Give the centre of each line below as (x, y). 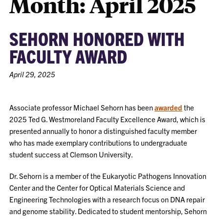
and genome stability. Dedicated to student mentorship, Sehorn (108, 211)
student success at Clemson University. (71, 154)
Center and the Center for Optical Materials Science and (97, 187)
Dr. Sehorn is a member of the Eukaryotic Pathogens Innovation (108, 176)
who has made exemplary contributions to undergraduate (99, 142)
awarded (169, 107)
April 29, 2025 (33, 74)
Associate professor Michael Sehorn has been (82, 107)
